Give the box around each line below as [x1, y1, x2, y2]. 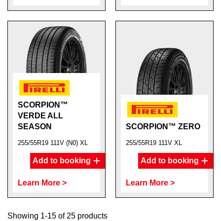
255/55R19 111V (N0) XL [18, 139, 88, 147]
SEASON [18, 122, 52, 131]
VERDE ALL [18, 111, 63, 120]
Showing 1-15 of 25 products [7, 212, 108, 220]
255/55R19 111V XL [126, 139, 182, 147]
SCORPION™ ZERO [126, 122, 200, 131]
